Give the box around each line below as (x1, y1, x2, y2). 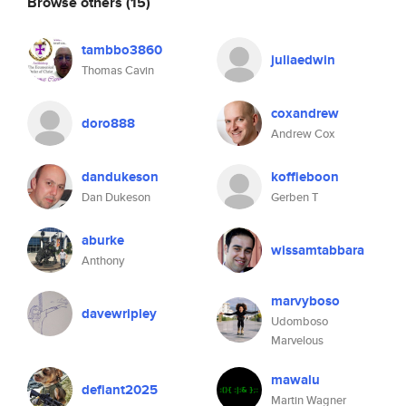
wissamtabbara (271, 240, 364, 260)
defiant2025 (82, 380, 158, 400)
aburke (82, 230, 124, 250)
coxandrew (271, 103, 339, 123)
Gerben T (271, 188, 318, 206)
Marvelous (271, 332, 324, 349)
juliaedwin (271, 50, 335, 70)
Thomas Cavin (82, 62, 154, 79)
